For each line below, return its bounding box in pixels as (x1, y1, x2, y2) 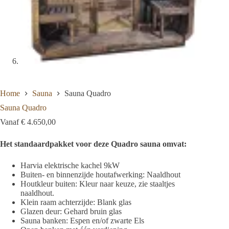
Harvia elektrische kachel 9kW (20, 161, 120, 170)
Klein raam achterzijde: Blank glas (20, 197, 131, 207)
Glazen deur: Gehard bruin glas (20, 207, 122, 216)
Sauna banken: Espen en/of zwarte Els (20, 216, 144, 225)
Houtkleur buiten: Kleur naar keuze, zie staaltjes (20, 179, 175, 188)
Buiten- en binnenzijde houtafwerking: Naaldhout (20, 170, 180, 179)
